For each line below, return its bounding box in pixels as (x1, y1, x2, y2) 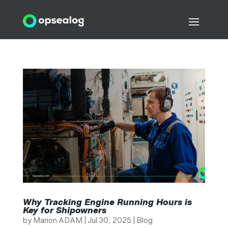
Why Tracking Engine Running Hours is (22, 196, 192, 207)
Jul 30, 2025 (87, 215, 131, 224)
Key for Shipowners (22, 205, 106, 215)
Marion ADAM (33, 215, 82, 224)
